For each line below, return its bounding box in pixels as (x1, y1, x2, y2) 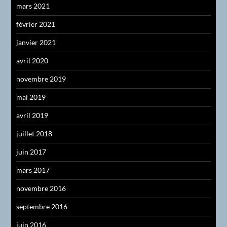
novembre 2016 (16, 184, 66, 193)
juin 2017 (16, 147, 47, 157)
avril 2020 (16, 56, 49, 65)
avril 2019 (16, 111, 49, 120)
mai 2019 (16, 93, 46, 102)
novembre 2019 (16, 74, 66, 84)
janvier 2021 (16, 38, 56, 47)
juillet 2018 (16, 129, 53, 138)
